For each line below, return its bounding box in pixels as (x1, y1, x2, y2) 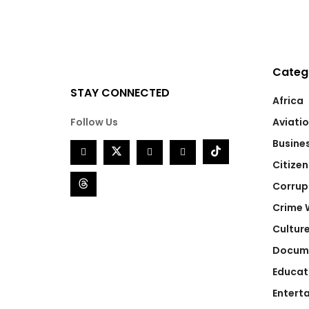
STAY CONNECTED (70, 85, 170, 101)
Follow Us (70, 115, 118, 130)
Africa (272, 94, 303, 108)
